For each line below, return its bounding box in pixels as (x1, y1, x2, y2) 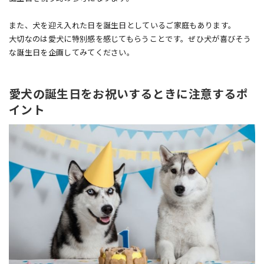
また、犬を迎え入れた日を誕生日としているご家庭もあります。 (9, 21, 236, 31)
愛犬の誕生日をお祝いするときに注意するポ (9, 88, 249, 102)
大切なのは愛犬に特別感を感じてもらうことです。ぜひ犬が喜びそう (9, 35, 251, 44)
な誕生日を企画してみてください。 (9, 48, 135, 58)
